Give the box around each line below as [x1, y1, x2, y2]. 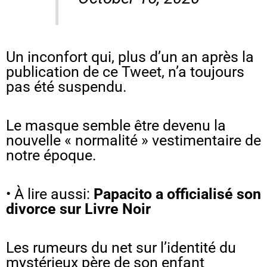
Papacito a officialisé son [94, 185, 261, 203]
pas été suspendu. [6, 77, 127, 95]
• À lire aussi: [6, 185, 94, 203]
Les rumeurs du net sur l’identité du [6, 238, 236, 256]
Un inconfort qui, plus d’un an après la [6, 48, 254, 66]
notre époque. [6, 146, 97, 164]
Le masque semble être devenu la [6, 116, 226, 134]
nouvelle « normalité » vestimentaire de [6, 131, 261, 149]
